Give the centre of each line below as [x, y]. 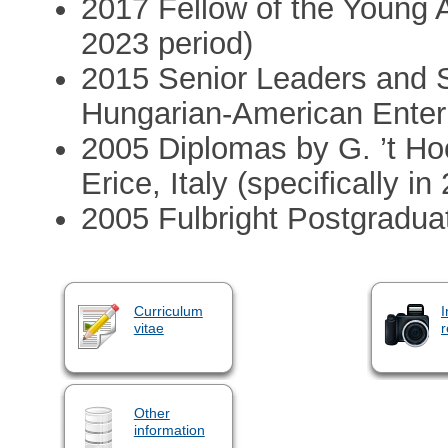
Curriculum [168, 311]
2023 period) [167, 43]
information [169, 430]
